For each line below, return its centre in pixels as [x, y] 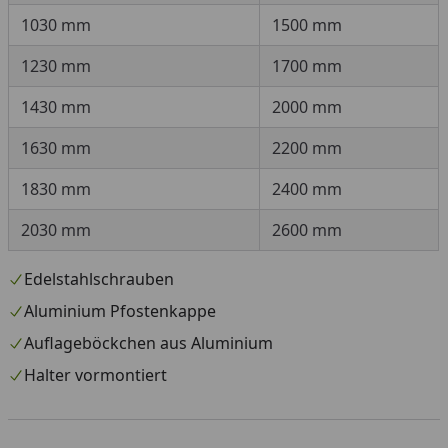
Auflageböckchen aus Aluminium [148, 343]
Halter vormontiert [95, 375]
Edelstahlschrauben [99, 279]
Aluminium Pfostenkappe [120, 311]
